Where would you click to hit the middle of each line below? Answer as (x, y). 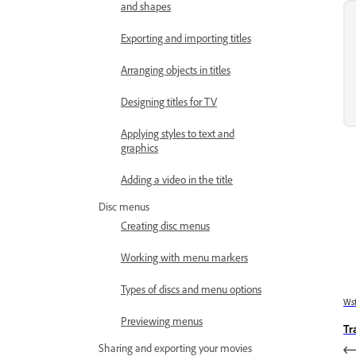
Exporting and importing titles (186, 38)
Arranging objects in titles (176, 70)
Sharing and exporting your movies (175, 348)
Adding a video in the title (177, 179)
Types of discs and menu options (191, 289)
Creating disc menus (165, 225)
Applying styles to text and (178, 133)
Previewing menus (162, 321)
